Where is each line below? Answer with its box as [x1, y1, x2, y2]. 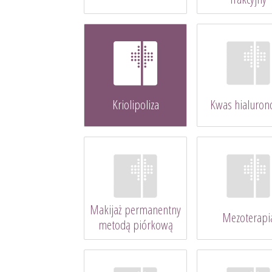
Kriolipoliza [112, 95, 159, 113]
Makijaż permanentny [90, 201, 181, 219]
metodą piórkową [98, 216, 173, 234]
